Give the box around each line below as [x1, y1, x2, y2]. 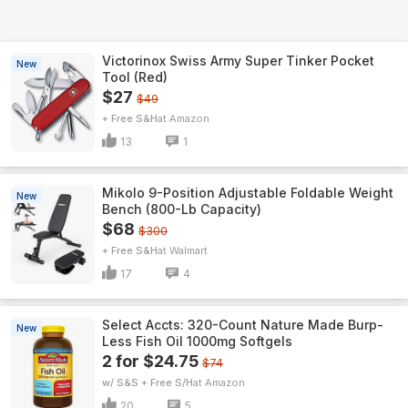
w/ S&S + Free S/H [102, 376, 193, 389]
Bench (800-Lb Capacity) [102, 201, 261, 217]
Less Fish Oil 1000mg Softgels [102, 333, 292, 349]
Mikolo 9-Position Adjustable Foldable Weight [102, 185, 393, 200]
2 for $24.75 [102, 352, 199, 371]
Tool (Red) [102, 69, 168, 85]
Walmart [169, 244, 208, 257]
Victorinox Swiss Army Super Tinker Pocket [102, 53, 374, 68]
